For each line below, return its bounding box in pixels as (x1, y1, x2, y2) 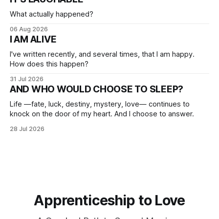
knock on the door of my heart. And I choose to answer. (10, 109, 194, 118)
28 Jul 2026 (10, 125, 44, 132)
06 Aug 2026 (10, 25, 48, 33)
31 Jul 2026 (10, 75, 44, 83)
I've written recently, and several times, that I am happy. (10, 49, 195, 59)
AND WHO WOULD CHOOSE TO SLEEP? (10, 83, 184, 95)
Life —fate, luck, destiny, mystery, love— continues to (10, 99, 190, 109)
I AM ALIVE (10, 33, 57, 45)
